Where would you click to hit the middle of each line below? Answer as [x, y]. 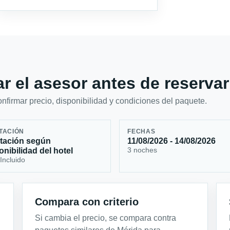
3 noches [142, 150]
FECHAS [141, 132]
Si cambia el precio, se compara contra [106, 218]
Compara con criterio [87, 202]
